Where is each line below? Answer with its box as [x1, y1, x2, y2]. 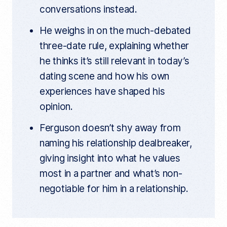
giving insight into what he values [39, 153, 180, 165]
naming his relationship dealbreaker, [39, 137, 192, 149]
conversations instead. [39, 4, 137, 16]
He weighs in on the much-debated [39, 25, 191, 37]
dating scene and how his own [39, 70, 169, 83]
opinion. [39, 101, 73, 113]
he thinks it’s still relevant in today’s [39, 55, 190, 67]
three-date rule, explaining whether [39, 40, 189, 52]
